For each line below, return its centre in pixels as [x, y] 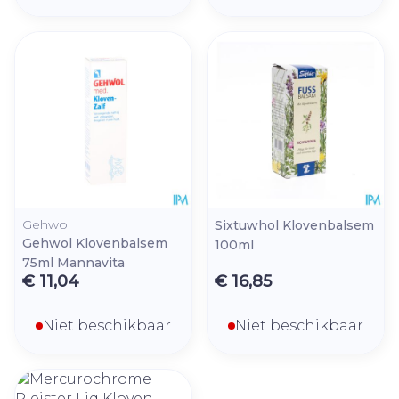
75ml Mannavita [73, 263]
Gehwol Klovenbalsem [95, 243]
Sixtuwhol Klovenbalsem [294, 225]
